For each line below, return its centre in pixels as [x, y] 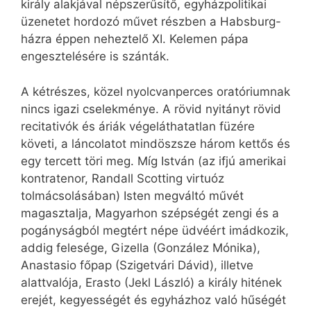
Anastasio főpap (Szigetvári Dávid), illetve [137, 265]
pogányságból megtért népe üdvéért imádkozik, [155, 230]
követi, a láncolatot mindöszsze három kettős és [155, 143]
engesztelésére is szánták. [95, 57]
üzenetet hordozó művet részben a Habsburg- [151, 22]
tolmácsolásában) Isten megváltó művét [132, 195]
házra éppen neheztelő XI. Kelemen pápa [135, 39]
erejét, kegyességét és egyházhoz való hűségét [153, 300]
